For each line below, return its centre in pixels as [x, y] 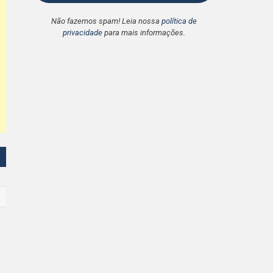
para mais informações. [144, 32]
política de [179, 21]
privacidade [82, 32]
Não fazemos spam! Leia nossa [106, 21]
